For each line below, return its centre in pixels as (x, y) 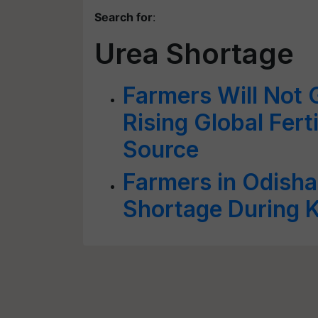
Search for (124, 17)
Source (161, 149)
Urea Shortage (194, 54)
